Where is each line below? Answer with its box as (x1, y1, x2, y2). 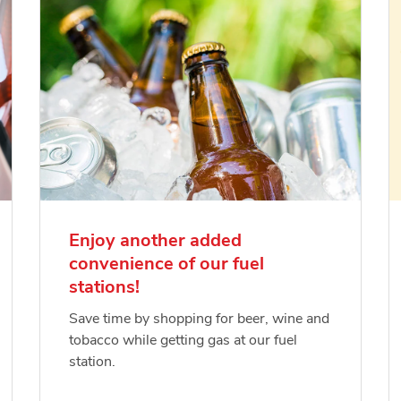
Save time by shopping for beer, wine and (69, 309, 329, 329)
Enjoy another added (69, 228, 242, 253)
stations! (69, 275, 140, 300)
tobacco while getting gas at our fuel (69, 330, 297, 351)
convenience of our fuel (69, 252, 264, 277)
